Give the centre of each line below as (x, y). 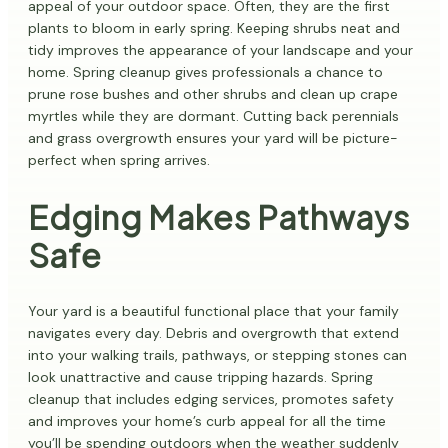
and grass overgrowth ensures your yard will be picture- (213, 138)
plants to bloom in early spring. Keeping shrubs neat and (214, 28)
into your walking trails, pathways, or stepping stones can (217, 355)
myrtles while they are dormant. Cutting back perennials (213, 116)
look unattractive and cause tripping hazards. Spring (200, 377)
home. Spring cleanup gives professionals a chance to (205, 72)
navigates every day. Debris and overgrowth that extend (213, 333)
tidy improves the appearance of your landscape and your (220, 50)
